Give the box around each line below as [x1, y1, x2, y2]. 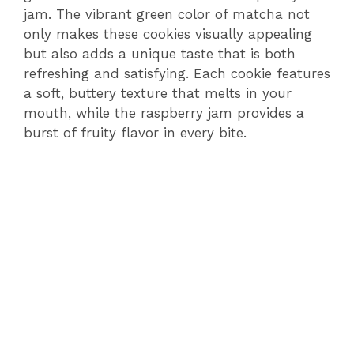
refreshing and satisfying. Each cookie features [24, 65, 330, 81]
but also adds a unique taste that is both [24, 45, 296, 62]
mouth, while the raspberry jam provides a [24, 104, 304, 121]
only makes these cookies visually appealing [24, 25, 312, 42]
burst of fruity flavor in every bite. [24, 124, 247, 141]
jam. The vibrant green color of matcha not [24, 6, 310, 22]
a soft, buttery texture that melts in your [24, 85, 292, 101]
